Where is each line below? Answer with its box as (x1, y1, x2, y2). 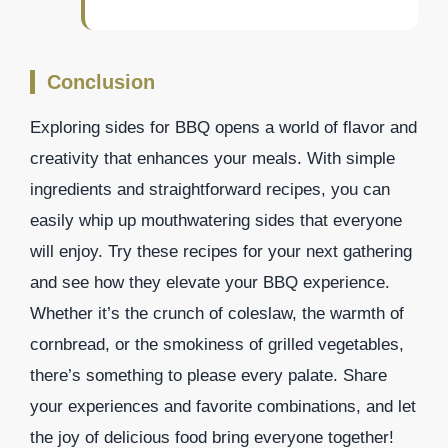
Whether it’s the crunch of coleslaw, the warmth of (30, 303, 404, 323)
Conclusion (47, 70, 155, 93)
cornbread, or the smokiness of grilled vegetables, (30, 334, 404, 354)
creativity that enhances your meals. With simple (30, 148, 395, 168)
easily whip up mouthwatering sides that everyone (30, 210, 402, 230)
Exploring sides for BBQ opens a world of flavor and (30, 117, 417, 137)
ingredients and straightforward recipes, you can (30, 179, 390, 199)
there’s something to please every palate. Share (30, 365, 387, 385)
